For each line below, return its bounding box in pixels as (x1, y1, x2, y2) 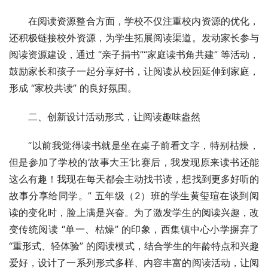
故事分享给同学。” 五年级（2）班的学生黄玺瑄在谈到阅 (9, 190, 259, 202)
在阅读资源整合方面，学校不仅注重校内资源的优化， (28, 15, 259, 28)
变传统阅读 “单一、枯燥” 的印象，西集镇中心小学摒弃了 (9, 223, 259, 236)
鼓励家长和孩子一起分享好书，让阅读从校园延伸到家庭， (9, 65, 259, 78)
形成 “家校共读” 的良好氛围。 (9, 82, 137, 95)
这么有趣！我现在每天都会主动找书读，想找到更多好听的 (9, 173, 259, 185)
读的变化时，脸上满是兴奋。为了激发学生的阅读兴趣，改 (9, 206, 259, 219)
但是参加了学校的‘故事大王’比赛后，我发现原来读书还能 (9, 156, 259, 169)
